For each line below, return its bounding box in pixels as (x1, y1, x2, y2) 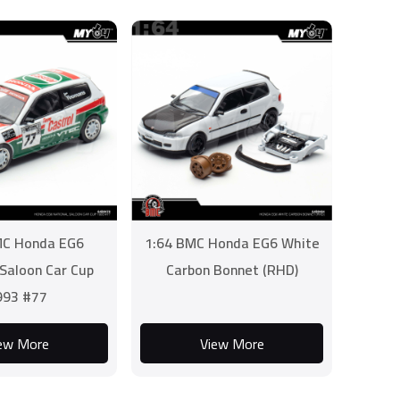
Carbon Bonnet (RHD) (165, 256, 298, 283)
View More (199, 329, 264, 357)
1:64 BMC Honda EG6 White (144, 229, 320, 256)
